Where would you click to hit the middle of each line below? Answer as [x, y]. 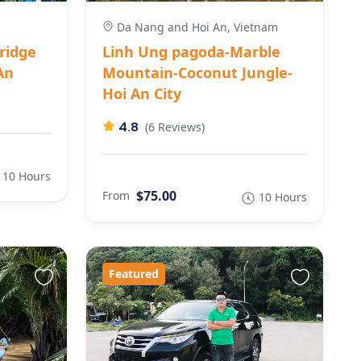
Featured [133, 274]
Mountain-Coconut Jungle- [197, 73]
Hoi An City [141, 94]
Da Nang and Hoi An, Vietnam [195, 27]
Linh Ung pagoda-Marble [191, 52]
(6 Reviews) [174, 127]
